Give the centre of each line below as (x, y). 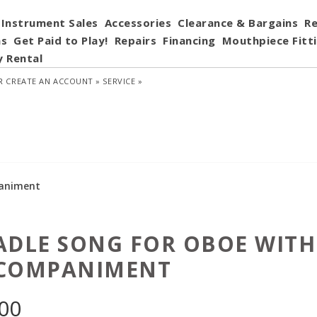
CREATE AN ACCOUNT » (53, 81)
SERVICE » (123, 81)
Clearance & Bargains (238, 23)
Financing (189, 40)
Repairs (135, 40)
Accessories (138, 23)
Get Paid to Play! (61, 40)
